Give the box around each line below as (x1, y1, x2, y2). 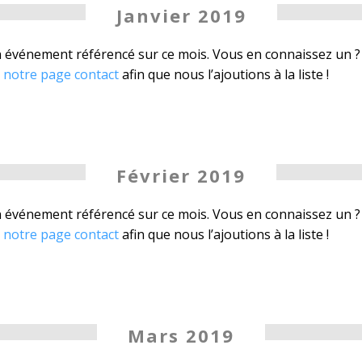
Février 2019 (116, 163, 252, 187)
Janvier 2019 (116, 3, 253, 27)
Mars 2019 (128, 323, 241, 347)
